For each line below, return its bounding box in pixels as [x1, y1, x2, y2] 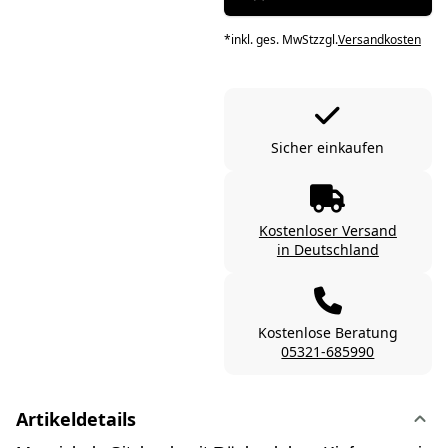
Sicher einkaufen [271, 138, 385, 157]
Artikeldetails [16, 407, 136, 431]
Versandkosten [337, 31, 421, 48]
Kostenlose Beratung [257, 323, 398, 342]
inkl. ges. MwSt [230, 31, 313, 48]
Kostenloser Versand [258, 221, 397, 240]
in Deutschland [276, 240, 379, 259]
